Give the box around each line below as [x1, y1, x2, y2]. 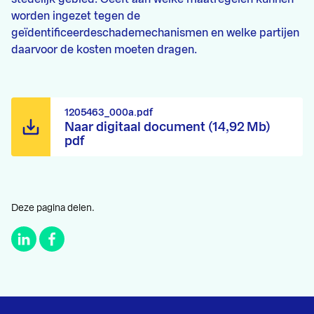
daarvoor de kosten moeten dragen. [11, 44, 197, 55]
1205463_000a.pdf [64, 108, 153, 118]
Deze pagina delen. [11, 203, 95, 213]
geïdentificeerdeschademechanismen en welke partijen [11, 27, 299, 39]
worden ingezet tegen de [11, 11, 140, 22]
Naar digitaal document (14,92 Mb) [64, 121, 271, 133]
